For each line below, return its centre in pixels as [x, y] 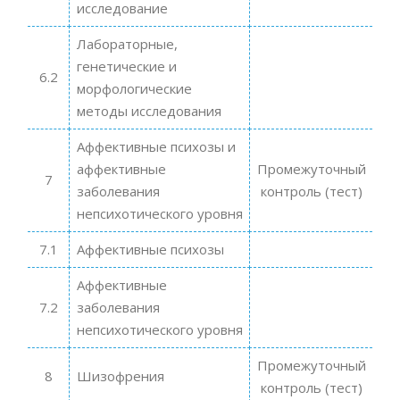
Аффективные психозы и [156, 146]
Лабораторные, [127, 43]
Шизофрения [120, 375]
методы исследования [149, 110]
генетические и [126, 66]
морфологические [134, 88]
